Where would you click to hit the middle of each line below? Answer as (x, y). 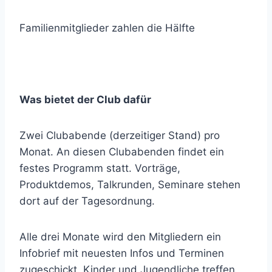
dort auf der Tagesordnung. (87, 201)
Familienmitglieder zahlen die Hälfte (107, 28)
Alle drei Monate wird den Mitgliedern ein (120, 237)
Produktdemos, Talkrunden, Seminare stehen (130, 185)
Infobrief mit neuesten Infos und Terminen (122, 253)
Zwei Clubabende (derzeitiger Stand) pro (120, 135)
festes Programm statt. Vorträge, (100, 168)
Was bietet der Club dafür (85, 100)
